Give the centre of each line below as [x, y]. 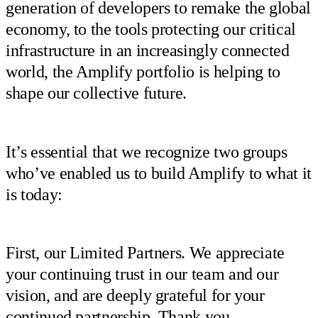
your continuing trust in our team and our [142, 274]
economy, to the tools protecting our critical [151, 29]
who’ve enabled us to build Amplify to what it [159, 173]
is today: [34, 194]
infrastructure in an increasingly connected [148, 51]
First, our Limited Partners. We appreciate [146, 253]
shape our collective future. [97, 93]
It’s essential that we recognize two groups [147, 152]
